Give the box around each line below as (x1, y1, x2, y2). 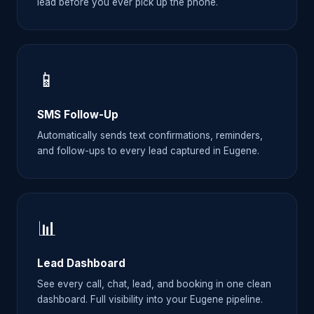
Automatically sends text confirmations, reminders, (37, 129, 263, 141)
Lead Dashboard (37, 256, 125, 270)
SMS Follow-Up (37, 107, 118, 121)
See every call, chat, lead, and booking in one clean (37, 278, 271, 290)
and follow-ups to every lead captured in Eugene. (37, 144, 259, 156)
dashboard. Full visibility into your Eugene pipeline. (37, 294, 263, 306)
